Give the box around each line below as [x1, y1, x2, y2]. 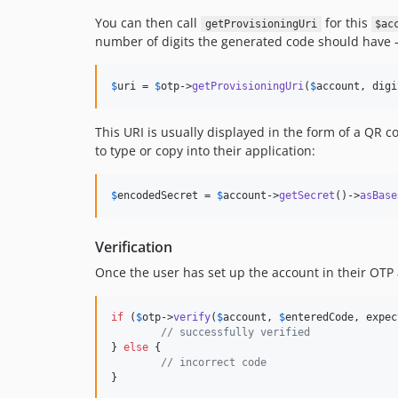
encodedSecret [117, 189, 198, 202]
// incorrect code [161, 356, 267, 369]
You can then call [95, 14, 201, 31]
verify [173, 311, 211, 323]
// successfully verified [161, 326, 310, 338]
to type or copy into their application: [95, 142, 315, 159]
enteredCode [285, 311, 354, 323]
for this [321, 14, 371, 31]
